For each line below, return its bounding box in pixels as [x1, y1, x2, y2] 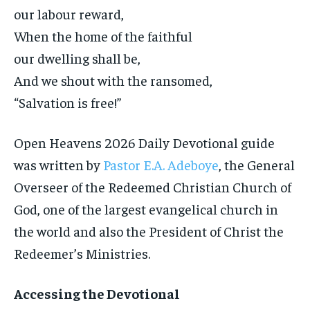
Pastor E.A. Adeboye [103, 156, 219, 174]
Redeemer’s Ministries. [14, 244, 150, 262]
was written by [14, 156, 103, 174]
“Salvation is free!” [14, 93, 121, 111]
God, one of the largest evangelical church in [14, 200, 278, 218]
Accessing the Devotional [14, 284, 180, 302]
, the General [219, 156, 295, 174]
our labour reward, [14, 5, 124, 23]
